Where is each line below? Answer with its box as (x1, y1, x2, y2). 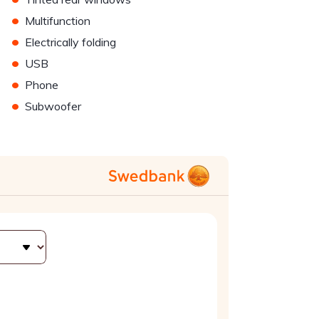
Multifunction (25, 14, 91, 28)
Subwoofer (25, 99, 82, 114)
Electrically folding (25, 35, 117, 50)
